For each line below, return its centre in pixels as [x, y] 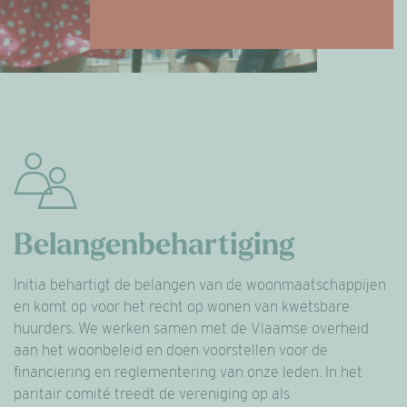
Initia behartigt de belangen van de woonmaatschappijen [200, 285]
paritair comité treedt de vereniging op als [152, 394]
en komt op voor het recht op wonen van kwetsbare [182, 307]
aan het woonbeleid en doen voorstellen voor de [171, 350]
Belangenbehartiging [154, 247]
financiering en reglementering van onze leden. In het [188, 372]
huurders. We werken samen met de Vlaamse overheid [191, 328]
